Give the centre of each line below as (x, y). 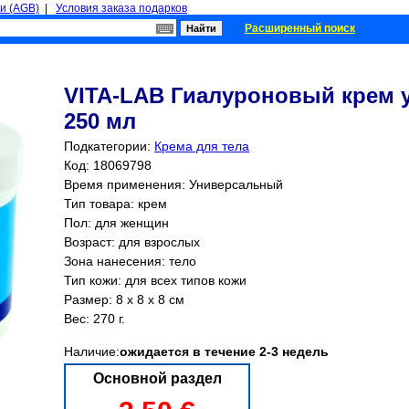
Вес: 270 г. (94, 319)
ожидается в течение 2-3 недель (224, 351)
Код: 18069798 (108, 165)
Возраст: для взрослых (132, 242)
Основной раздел (157, 378)
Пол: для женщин (116, 223)
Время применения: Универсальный (173, 184)
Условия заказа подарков (121, 8)
